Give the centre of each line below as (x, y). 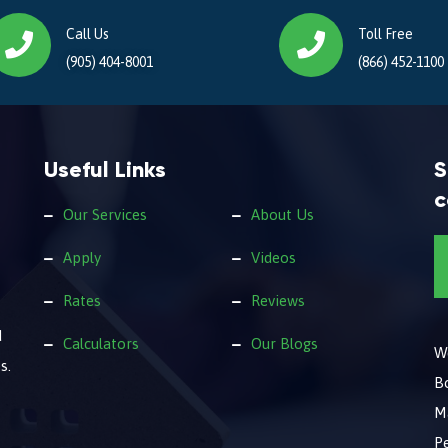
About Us (282, 214)
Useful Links (104, 169)
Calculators (100, 343)
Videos (273, 257)
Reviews (277, 300)
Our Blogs (284, 343)
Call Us (87, 34)
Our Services (104, 214)
